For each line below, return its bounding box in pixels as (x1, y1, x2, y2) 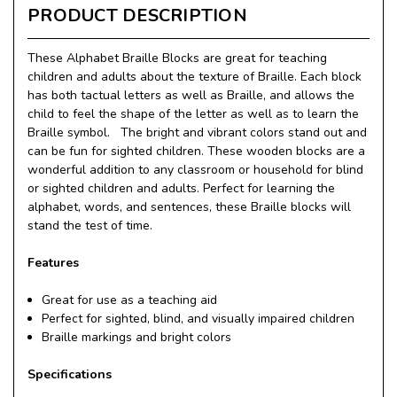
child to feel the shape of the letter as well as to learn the (27, 105, 359, 122)
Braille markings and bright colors (42, 328, 232, 346)
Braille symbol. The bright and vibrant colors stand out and (27, 123, 367, 141)
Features (27, 253, 79, 271)
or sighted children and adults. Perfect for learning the (27, 179, 335, 197)
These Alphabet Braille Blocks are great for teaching (27, 49, 327, 66)
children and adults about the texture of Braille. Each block (27, 67, 362, 85)
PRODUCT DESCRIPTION (27, 3, 247, 27)
